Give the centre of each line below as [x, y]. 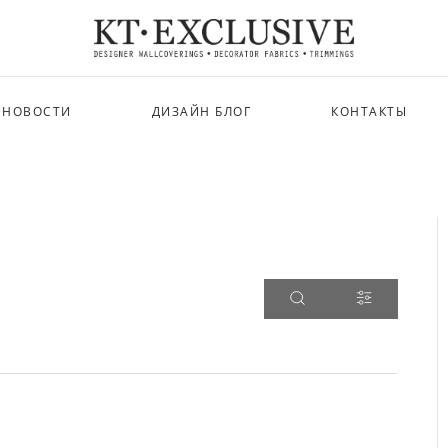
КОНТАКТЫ [369, 112]
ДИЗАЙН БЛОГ [201, 112]
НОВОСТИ [37, 112]
